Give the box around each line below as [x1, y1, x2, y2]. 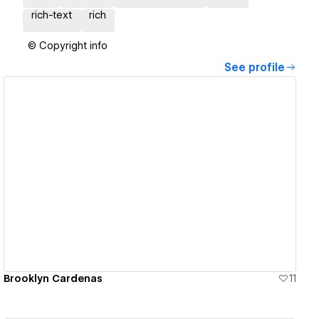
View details [110, 167, 179, 181]
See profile [224, 61, 285, 75]
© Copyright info [28, 40, 108, 52]
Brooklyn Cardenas [4, 272, 103, 284]
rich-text [31, 9, 72, 21]
